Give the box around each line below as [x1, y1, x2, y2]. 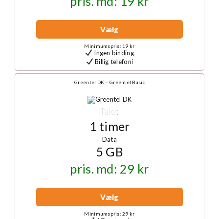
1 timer [89, 118, 130, 133]
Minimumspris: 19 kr [84, 43, 135, 49]
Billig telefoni [93, 57, 133, 66]
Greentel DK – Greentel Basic [74, 79, 145, 85]
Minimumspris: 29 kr [84, 211, 135, 217]
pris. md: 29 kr [70, 161, 149, 176]
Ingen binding [92, 48, 134, 57]
